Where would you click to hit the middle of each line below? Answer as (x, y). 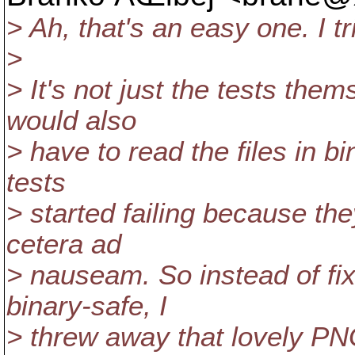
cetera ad (64, 244)
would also (71, 120)
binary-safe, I (87, 306)
